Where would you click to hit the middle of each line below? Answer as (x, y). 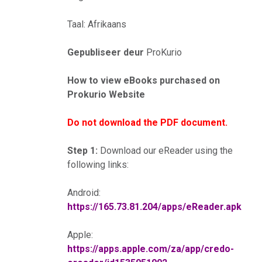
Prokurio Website (106, 95)
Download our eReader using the (165, 151)
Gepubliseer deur (105, 53)
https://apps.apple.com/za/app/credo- (150, 249)
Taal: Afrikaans (96, 25)
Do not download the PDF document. (147, 123)
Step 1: (82, 151)
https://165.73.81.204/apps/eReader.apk (154, 207)
